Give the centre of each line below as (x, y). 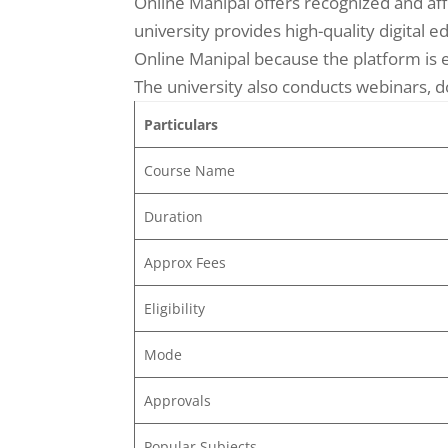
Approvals (177, 400)
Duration (173, 216)
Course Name (189, 170)
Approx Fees (184, 262)
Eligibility (174, 308)
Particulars (180, 124)
